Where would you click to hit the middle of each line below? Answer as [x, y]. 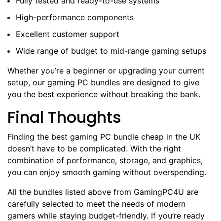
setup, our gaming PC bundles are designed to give [103, 82]
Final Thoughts [64, 117]
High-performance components [75, 17]
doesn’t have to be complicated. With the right [94, 148]
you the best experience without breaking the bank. [104, 94]
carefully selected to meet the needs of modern [96, 203]
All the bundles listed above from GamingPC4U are [103, 192]
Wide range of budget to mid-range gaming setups [111, 51]
